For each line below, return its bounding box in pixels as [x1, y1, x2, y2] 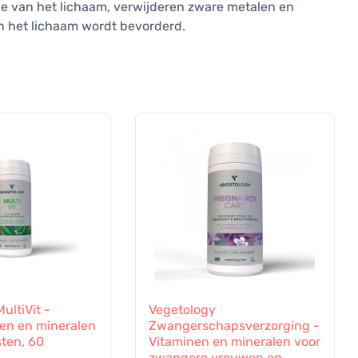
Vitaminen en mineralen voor [148, 334, 320, 350]
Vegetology [148, 302, 216, 318]
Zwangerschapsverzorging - [148, 318, 320, 334]
